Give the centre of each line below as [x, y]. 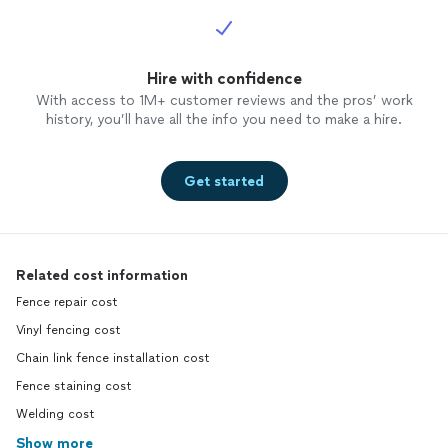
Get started [224, 181]
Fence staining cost [74, 386]
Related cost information [102, 276]
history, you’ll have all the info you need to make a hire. [224, 120]
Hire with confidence [224, 79]
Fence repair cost [67, 302]
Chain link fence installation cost [113, 358]
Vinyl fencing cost [68, 330]
